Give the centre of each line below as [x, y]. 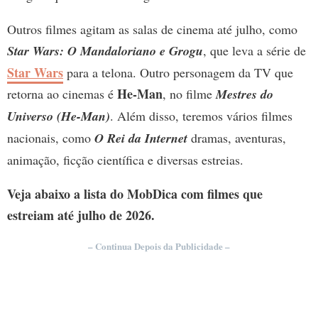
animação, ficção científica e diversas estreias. [125, 160]
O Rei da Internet [141, 138]
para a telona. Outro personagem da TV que [178, 73]
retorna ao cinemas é [62, 94]
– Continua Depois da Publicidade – [159, 246]
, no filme [189, 94]
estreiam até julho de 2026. [81, 215]
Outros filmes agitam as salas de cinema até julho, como [152, 29]
